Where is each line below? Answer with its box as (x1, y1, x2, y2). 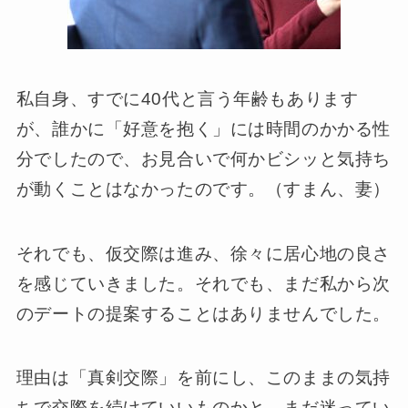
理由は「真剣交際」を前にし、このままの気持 (15, 368, 391, 388)
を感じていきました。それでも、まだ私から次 (15, 273, 391, 293)
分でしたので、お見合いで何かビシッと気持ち (15, 149, 391, 169)
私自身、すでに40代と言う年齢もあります (15, 89, 359, 109)
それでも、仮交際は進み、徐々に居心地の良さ (15, 243, 391, 263)
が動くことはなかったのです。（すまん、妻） (15, 179, 391, 199)
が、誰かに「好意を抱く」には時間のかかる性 (15, 119, 391, 139)
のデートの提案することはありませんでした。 (15, 303, 391, 323)
